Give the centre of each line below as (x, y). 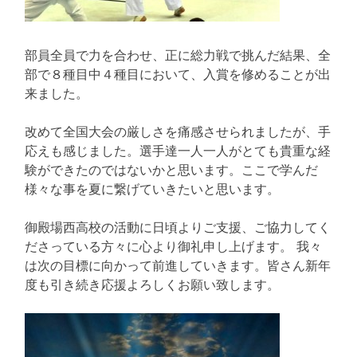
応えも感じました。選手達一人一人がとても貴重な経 (178, 150)
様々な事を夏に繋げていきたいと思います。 (152, 188)
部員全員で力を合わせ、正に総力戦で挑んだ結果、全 (178, 55)
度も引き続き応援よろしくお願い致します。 (152, 284)
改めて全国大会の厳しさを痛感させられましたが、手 (178, 131)
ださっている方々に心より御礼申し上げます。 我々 (173, 246)
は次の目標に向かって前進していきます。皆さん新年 (178, 265)
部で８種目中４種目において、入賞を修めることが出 (178, 74)
